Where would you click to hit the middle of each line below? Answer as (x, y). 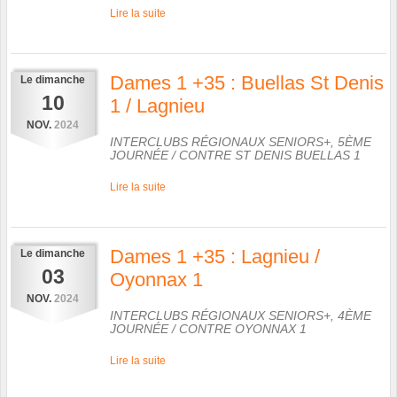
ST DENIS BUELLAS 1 (298, 155)
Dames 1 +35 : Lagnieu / (215, 256)
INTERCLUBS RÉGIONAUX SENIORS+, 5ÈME (241, 141)
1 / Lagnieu (157, 105)
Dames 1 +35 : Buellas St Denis (247, 82)
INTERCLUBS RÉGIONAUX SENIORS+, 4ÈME (241, 315)
